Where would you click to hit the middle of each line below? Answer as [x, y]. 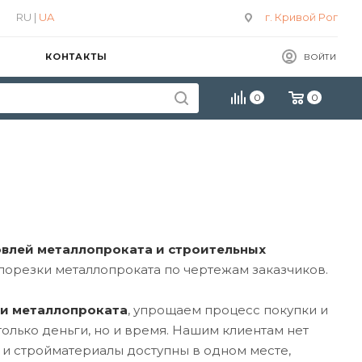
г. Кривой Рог [301, 17]
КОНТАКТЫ [76, 57]
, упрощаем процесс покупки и [228, 309]
